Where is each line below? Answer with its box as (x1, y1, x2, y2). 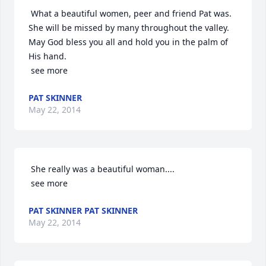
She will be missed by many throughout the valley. (28, 22, 229, 33)
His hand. (28, 50, 66, 62)
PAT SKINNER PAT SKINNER (28, 205, 138, 216)
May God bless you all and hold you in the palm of (28, 36, 228, 47)
